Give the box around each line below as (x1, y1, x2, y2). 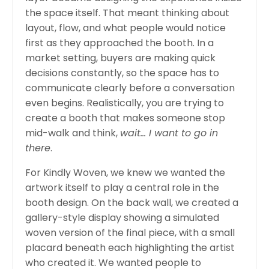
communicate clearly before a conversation (25, 80, 235, 95)
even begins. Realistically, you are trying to (25, 95, 224, 110)
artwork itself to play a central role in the (25, 180, 219, 195)
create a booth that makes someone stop (25, 110, 225, 125)
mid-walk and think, (25, 125, 120, 140)
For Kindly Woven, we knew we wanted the (25, 165, 225, 180)
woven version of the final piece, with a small (25, 225, 235, 240)
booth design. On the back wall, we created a (25, 195, 238, 210)
